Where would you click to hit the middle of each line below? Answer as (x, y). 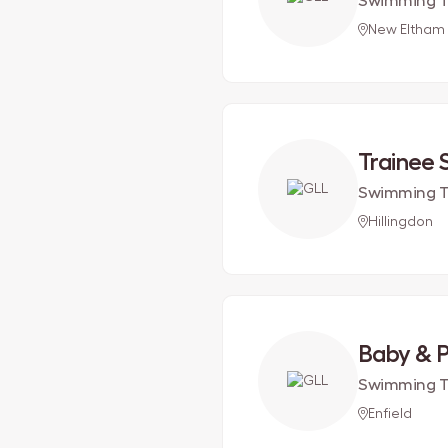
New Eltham (407, 29)
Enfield (390, 413)
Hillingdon (401, 221)
